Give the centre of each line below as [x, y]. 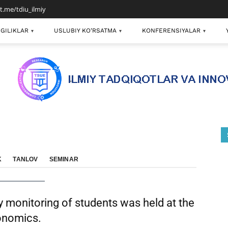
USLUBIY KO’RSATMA [85, 31]
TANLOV [25, 159]
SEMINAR [64, 159]
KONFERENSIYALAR [171, 31]
